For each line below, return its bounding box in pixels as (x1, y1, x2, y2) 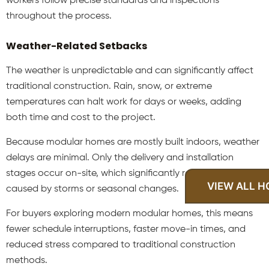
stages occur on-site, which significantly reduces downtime (6, 169, 263, 178)
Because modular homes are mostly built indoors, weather (6, 138, 259, 147)
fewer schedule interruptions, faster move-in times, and (6, 225, 246, 234)
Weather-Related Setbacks (6, 39, 147, 53)
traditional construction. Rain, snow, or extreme (6, 82, 212, 91)
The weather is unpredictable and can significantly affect (6, 66, 253, 76)
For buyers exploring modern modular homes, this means (6, 209, 253, 219)
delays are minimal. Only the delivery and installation (6, 153, 234, 163)
